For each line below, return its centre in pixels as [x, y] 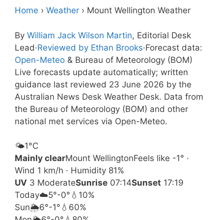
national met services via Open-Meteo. [91, 121]
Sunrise [92, 183]
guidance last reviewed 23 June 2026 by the [103, 84]
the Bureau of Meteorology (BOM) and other [101, 109]
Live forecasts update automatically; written [101, 72]
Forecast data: [174, 47]
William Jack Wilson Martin [80, 35]
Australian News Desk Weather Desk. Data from [109, 96]
